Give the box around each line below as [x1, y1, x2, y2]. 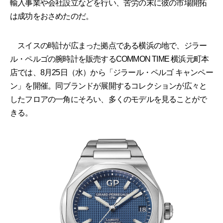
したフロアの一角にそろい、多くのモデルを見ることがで [10, 95, 207, 104]
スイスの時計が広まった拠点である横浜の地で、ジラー [10, 41, 207, 50]
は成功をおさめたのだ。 [10, 11, 94, 20]
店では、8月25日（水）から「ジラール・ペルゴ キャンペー [10, 68, 213, 77]
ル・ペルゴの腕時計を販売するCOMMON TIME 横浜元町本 [10, 54, 209, 63]
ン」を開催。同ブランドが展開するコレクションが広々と [10, 81, 207, 90]
